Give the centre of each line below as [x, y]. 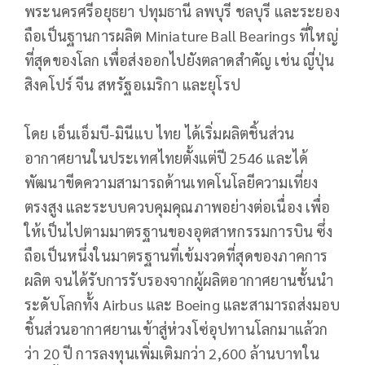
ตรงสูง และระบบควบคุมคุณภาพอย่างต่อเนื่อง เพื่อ [178, 206]
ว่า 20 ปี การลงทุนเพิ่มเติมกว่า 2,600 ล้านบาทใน [172, 353]
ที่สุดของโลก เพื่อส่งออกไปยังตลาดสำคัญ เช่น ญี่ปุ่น [180, 60]
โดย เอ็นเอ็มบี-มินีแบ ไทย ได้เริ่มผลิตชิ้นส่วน [160, 133]
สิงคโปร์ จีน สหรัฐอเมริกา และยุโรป [133, 85]
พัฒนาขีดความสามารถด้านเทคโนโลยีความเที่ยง [172, 182]
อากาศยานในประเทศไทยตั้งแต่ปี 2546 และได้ [167, 157]
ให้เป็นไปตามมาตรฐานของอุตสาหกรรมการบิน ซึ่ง [179, 231]
